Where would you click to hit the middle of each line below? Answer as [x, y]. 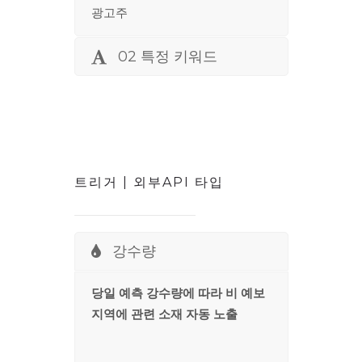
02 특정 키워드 [167, 57]
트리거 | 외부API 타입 [149, 183]
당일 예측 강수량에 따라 [158, 295]
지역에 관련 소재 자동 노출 [164, 316]
